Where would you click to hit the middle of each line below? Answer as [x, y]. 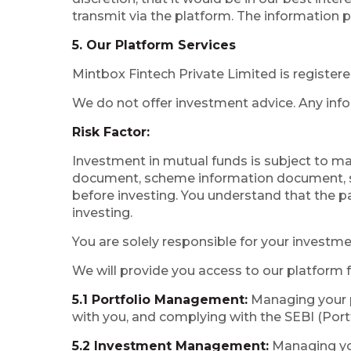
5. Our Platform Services [154, 45]
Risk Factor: [111, 132]
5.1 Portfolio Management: [160, 300]
